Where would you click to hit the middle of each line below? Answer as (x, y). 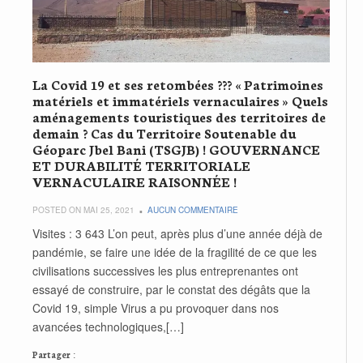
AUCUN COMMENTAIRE (193, 209)
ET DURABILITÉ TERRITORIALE (141, 164)
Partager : (54, 354)
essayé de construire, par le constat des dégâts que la (171, 289)
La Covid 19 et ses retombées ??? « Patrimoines (178, 83)
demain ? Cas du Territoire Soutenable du (164, 132)
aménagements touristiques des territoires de (179, 116)
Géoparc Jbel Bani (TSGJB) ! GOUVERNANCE (176, 148)
